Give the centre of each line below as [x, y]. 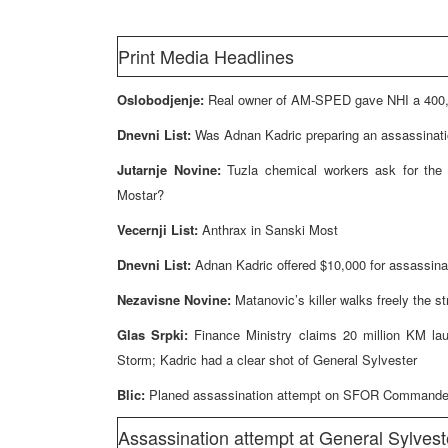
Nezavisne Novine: [176, 299]
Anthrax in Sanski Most [270, 229]
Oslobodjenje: [162, 99]
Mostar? [140, 194]
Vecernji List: [159, 229]
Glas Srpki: [156, 334]
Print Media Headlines [206, 56]
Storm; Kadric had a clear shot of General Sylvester [267, 359]
